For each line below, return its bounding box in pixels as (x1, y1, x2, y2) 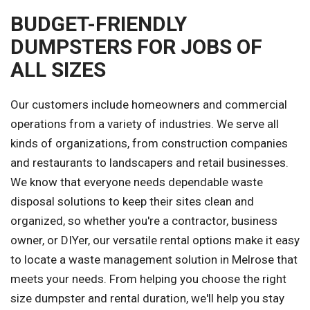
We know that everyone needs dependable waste (10, 175, 263, 190)
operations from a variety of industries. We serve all (10, 117, 279, 131)
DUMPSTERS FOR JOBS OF (10, 35, 262, 60)
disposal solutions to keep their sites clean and (10, 194, 254, 209)
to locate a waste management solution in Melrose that (10, 253, 298, 267)
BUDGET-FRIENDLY (10, 12, 187, 37)
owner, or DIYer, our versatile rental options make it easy (10, 233, 300, 248)
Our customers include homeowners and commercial (10, 98, 287, 112)
